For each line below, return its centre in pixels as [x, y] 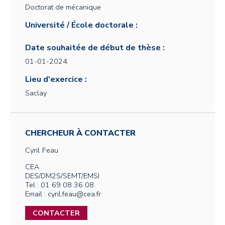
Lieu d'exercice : [56, 79]
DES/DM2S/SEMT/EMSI [62, 176]
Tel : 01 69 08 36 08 [60, 185]
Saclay [36, 93]
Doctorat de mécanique [63, 7]
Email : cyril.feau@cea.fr [63, 194]
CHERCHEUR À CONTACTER [80, 133]
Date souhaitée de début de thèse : [95, 48]
